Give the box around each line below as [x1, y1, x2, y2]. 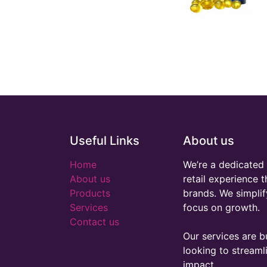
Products [70, 187, 110, 199]
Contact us [70, 216, 119, 228]
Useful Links [70, 133, 139, 148]
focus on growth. [183, 201, 260, 213]
